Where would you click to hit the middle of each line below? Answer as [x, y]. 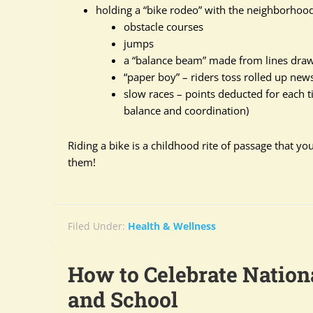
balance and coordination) [186, 110]
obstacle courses [163, 27]
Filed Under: [98, 226]
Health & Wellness [172, 226]
